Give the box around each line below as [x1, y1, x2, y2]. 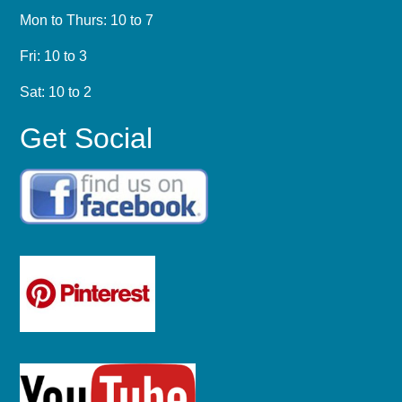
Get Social [20, 122, 153, 155]
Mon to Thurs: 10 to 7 [20, 13, 154, 29]
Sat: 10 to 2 [20, 84, 92, 100]
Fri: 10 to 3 [20, 48, 88, 65]
